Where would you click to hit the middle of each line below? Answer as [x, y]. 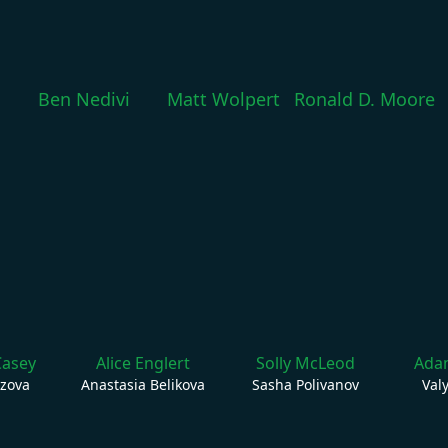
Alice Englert [142, 362]
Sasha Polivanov [305, 384]
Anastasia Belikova [142, 384]
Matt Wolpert [223, 98]
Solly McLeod [305, 362]
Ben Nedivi [83, 98]
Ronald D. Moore [364, 98]
